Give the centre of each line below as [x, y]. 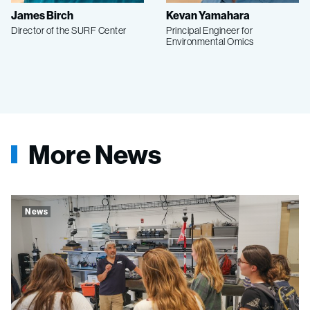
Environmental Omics [210, 41]
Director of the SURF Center [69, 30]
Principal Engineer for [209, 30]
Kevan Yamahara [208, 15]
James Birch [42, 15]
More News [95, 154]
